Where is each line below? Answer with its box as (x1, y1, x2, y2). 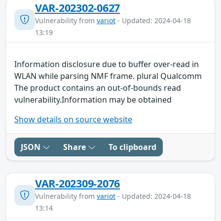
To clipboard (109, 141, 156, 152)
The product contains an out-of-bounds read (14, 82, 181, 93)
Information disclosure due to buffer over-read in (14, 58, 199, 70)
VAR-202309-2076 (35, 176, 120, 190)
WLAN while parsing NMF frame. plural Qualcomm (14, 70, 202, 81)
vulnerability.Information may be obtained (14, 94, 172, 105)
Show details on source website (14, 113, 132, 125)
